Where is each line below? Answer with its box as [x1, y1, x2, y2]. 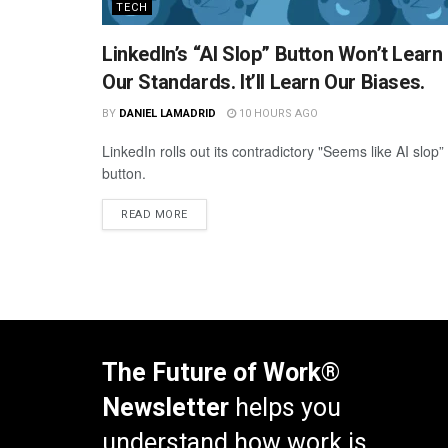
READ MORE [121, 208, 188, 222]
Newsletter [102, 393, 229, 423]
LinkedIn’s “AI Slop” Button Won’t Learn [102, 42, 443, 67]
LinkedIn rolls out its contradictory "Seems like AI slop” [102, 141, 444, 162]
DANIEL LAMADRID [118, 107, 216, 121]
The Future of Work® [102, 358, 340, 388]
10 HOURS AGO [235, 107, 318, 121]
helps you [229, 393, 341, 423]
